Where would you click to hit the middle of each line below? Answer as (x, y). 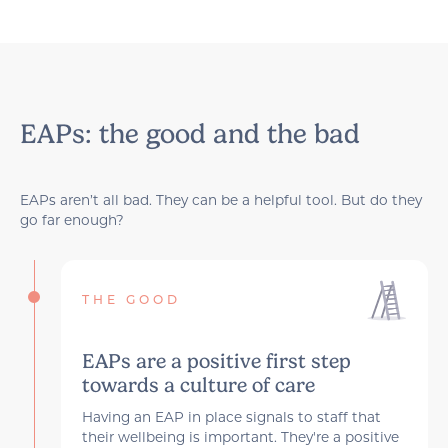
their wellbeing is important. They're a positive (240, 436)
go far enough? (72, 219)
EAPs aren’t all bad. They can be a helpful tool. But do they (221, 199)
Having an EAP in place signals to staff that (231, 416)
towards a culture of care (198, 384)
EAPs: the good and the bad (190, 133)
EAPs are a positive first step (216, 360)
